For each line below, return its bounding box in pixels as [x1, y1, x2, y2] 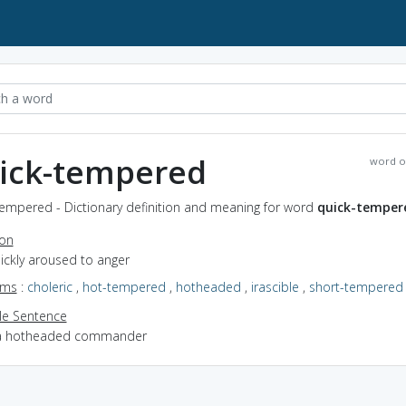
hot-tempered [82, 277, 166, 295]
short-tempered [308, 277, 403, 295]
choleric [26, 277, 72, 295]
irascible [250, 277, 299, 295]
